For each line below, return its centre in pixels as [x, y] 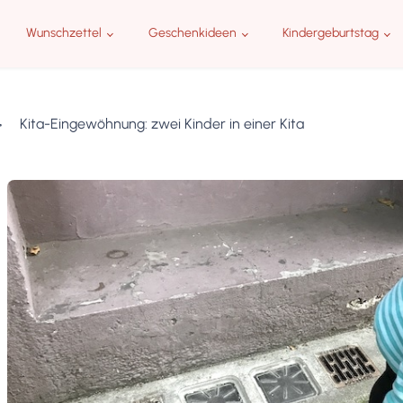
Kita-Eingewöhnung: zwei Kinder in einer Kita [162, 123]
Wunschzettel [63, 33]
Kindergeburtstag [331, 33]
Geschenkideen [192, 33]
